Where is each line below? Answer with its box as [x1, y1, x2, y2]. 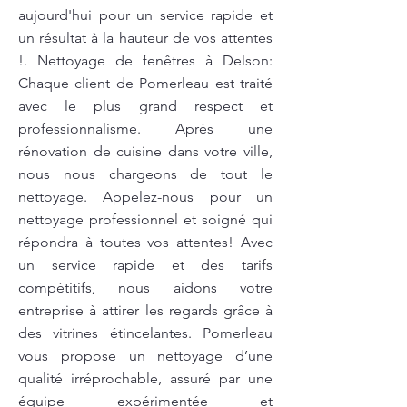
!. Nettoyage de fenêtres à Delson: [18, 52, 273, 69]
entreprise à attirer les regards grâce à [18, 302, 273, 319]
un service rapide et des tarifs [18, 256, 273, 273]
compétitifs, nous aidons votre [18, 279, 273, 296]
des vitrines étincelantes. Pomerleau [18, 324, 273, 342]
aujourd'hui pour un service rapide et [18, 6, 273, 24]
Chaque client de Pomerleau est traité [18, 74, 273, 92]
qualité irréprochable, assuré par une [18, 370, 273, 387]
